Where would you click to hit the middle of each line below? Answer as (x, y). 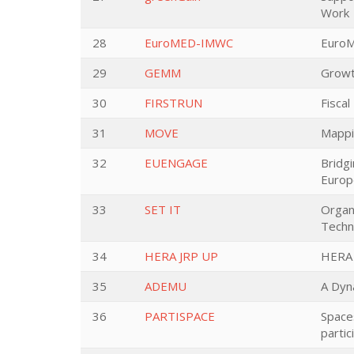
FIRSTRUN (173, 103)
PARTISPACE (180, 316)
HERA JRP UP (181, 256)
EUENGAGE (176, 163)
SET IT (163, 209)
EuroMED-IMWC (189, 43)
